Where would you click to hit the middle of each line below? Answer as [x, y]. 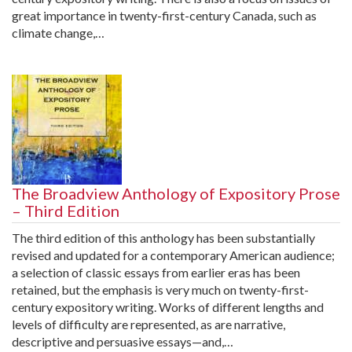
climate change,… [58, 32]
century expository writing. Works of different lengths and [168, 306]
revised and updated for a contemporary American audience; [173, 255]
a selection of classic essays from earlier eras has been [156, 272]
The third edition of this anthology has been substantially [163, 237]
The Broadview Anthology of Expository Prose [176, 193]
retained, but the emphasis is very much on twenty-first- [160, 289]
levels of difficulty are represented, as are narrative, [148, 324]
